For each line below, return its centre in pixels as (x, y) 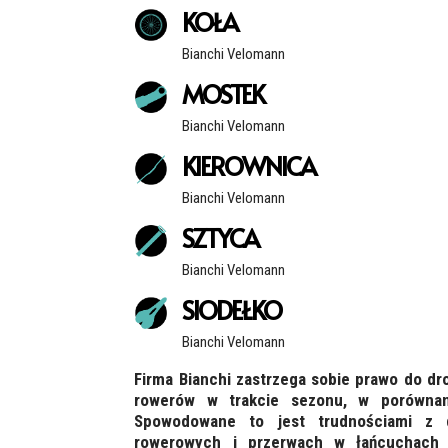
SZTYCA (219, 237)
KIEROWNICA (248, 165)
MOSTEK (222, 93)
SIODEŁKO (231, 310)
